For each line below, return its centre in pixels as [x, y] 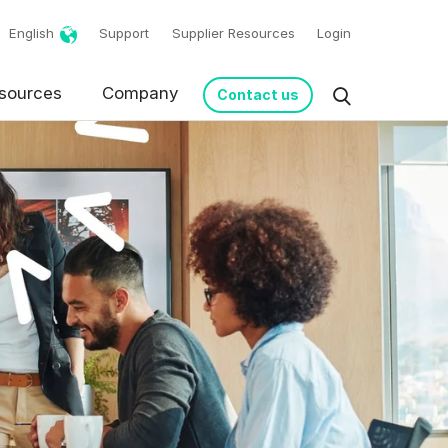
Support [124, 33]
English [31, 33]
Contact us [258, 94]
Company [140, 92]
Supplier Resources [233, 33]
